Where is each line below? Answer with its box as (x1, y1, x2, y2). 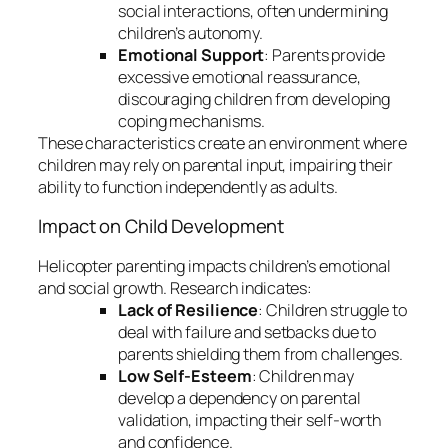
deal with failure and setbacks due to (118, 320, 377, 343)
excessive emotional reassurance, (118, 65, 361, 88)
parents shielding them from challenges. (118, 342, 404, 365)
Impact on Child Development (38, 213, 285, 240)
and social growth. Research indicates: (38, 276, 313, 299)
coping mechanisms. (118, 109, 266, 132)
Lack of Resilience (118, 298, 259, 321)
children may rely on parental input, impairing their (38, 153, 393, 176)
